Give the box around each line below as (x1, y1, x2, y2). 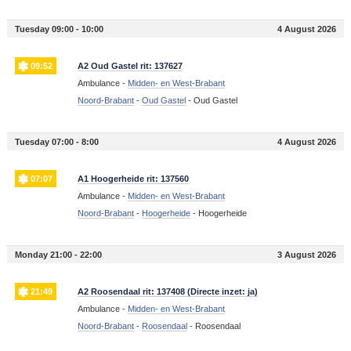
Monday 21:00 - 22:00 (14, 250, 102, 260)
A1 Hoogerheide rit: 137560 (77, 174, 189, 184)
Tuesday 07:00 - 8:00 (14, 137, 99, 147)
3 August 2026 (277, 250, 337, 260)
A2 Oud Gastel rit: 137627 (77, 61, 183, 71)
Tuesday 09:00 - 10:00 (14, 24, 103, 34)
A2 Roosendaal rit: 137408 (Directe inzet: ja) (77, 287, 258, 297)
